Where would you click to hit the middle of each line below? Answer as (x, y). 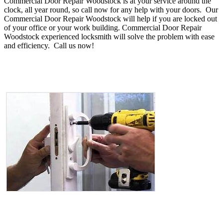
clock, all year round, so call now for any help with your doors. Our (111, 9)
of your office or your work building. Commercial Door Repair (103, 27)
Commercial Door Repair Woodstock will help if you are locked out (111, 18)
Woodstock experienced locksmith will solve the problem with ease (109, 36)
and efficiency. (28, 45)
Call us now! (73, 45)
